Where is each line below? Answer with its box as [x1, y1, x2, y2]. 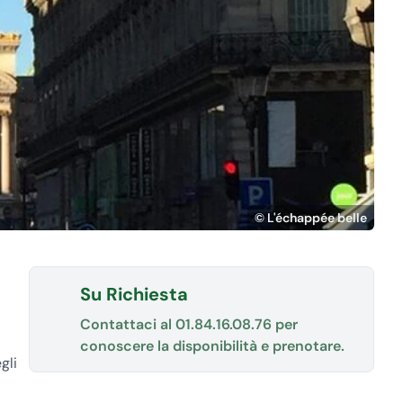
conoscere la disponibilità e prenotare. [80, 336, 345, 355]
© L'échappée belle [255, 210, 367, 226]
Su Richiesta [80, 282, 188, 306]
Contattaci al [80, 315, 175, 334]
